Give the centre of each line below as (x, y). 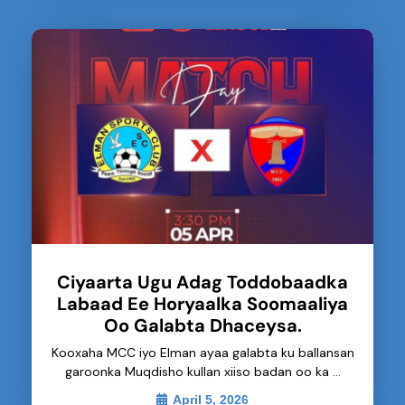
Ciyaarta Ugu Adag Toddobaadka (202, 283)
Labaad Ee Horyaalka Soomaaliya (202, 304)
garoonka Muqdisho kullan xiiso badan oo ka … (202, 372)
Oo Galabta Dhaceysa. (202, 326)
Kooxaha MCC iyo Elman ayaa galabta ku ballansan (202, 353)
